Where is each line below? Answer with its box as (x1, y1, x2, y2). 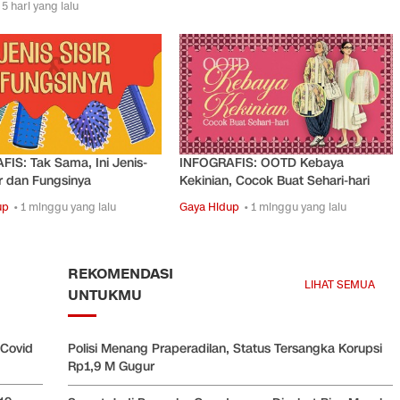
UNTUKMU (68, 285, 142, 305)
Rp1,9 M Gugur (68, 357, 154, 375)
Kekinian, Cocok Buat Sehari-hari (179, 171, 371, 189)
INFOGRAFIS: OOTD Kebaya (179, 154, 345, 171)
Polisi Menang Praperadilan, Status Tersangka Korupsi (68, 339, 382, 357)
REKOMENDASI (68, 263, 173, 284)
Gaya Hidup (179, 198, 240, 214)
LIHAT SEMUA (304, 276, 375, 292)
